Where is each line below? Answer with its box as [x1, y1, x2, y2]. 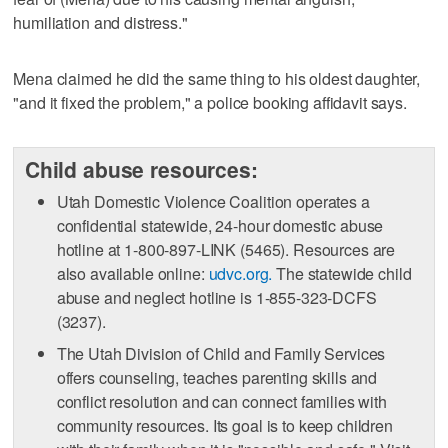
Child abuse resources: [24, 153, 258, 184]
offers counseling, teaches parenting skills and [56, 366, 378, 389]
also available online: [56, 262, 209, 285]
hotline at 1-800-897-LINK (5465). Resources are [56, 238, 396, 261]
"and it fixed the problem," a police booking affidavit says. [13, 90, 407, 114]
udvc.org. [208, 262, 273, 285]
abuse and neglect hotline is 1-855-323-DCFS [56, 286, 377, 309]
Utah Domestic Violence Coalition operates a [56, 190, 370, 213]
